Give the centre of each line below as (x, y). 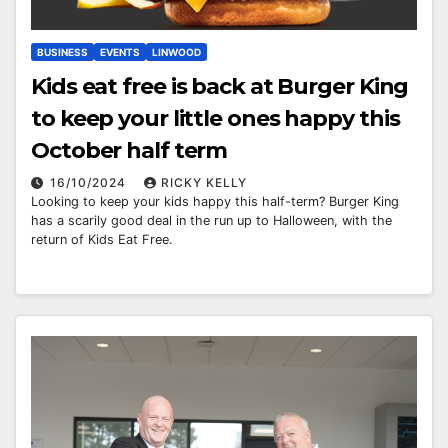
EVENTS (120, 51)
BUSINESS (62, 51)
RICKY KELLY (204, 182)
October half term (129, 150)
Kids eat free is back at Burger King (220, 86)
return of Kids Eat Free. (102, 239)
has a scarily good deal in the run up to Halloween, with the (211, 220)
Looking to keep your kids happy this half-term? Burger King (215, 201)
